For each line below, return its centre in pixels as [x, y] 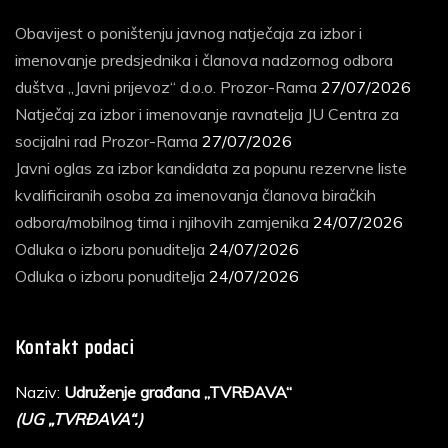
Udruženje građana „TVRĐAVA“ [178, 392]
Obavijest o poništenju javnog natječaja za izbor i [188, 33]
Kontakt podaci [74, 347]
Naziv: [39, 392]
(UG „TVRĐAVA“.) [79, 419]
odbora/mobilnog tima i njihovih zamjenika [162, 222]
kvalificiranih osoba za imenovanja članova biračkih [195, 195]
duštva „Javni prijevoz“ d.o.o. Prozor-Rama [166, 87]
